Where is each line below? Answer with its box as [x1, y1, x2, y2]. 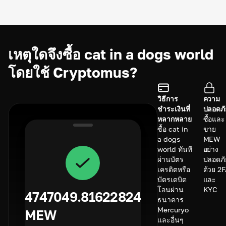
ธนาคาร [157, 195, 184, 204]
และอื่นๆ [157, 215, 184, 224]
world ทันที [157, 145, 192, 153]
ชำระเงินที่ [157, 104, 190, 113]
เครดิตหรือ [157, 165, 190, 174]
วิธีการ [157, 94, 178, 103]
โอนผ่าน [157, 185, 184, 194]
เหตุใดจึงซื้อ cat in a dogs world [8, 46, 213, 63]
